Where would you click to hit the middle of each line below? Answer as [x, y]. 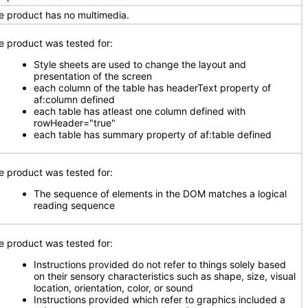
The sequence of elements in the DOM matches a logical [160, 194]
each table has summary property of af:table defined [153, 134]
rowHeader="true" [75, 123]
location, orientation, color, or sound [113, 288]
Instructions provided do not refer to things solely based [160, 264]
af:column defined [74, 99]
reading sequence [74, 205]
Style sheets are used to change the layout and [140, 64]
